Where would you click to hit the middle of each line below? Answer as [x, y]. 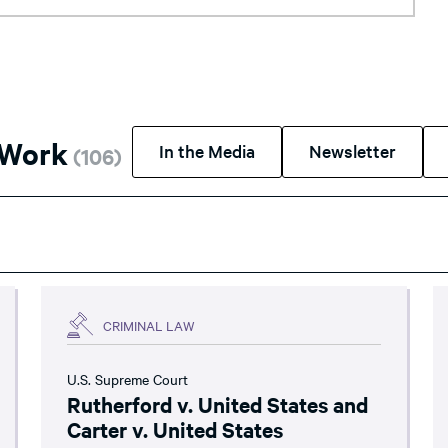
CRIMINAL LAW [149, 324]
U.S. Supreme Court [128, 379]
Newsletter [352, 150]
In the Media [207, 150]
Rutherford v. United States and [218, 404]
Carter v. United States [175, 429]
